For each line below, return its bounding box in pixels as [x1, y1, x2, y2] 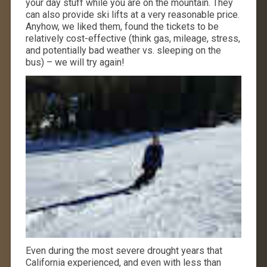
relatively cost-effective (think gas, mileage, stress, [25, 32, 240, 44]
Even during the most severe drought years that [25, 244, 222, 256]
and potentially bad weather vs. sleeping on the [25, 44, 221, 56]
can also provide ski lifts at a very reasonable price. [25, 8, 240, 20]
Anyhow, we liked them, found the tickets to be [25, 20, 219, 32]
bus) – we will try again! [25, 56, 125, 68]
